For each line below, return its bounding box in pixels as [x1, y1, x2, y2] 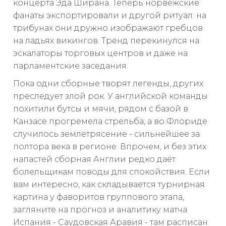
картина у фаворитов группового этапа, [13, 192, 184, 202]
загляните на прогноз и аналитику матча [13, 204, 187, 214]
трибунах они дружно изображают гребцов [13, 23, 203, 33]
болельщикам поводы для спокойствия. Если [13, 166, 210, 177]
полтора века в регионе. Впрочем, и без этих [13, 141, 206, 151]
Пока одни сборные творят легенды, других [13, 78, 203, 88]
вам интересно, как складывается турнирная [13, 179, 205, 189]
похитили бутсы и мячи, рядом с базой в [13, 103, 188, 114]
